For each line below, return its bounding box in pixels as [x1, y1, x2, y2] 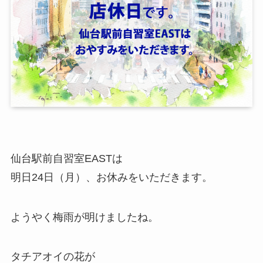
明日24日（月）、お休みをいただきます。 [10, 171, 213, 183]
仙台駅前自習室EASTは [10, 152, 123, 164]
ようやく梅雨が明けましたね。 [10, 211, 159, 223]
